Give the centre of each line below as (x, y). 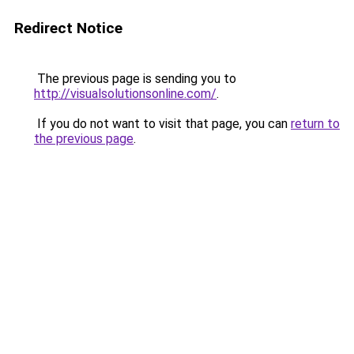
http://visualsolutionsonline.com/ (125, 94)
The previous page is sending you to (135, 79)
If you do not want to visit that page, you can (162, 124)
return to (315, 124)
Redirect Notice (68, 28)
